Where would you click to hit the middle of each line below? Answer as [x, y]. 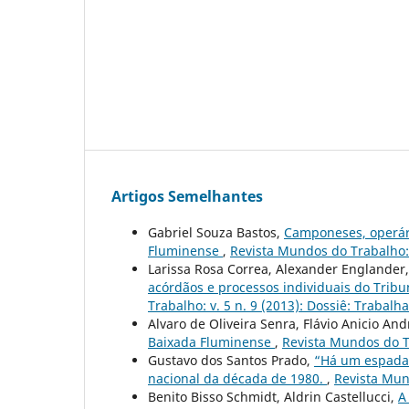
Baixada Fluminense [211, 341]
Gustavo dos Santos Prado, [231, 360]
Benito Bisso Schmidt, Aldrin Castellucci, [273, 396]
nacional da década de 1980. [237, 378]
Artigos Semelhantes [187, 196]
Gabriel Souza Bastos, [216, 232]
